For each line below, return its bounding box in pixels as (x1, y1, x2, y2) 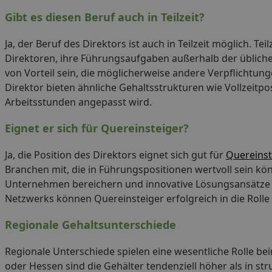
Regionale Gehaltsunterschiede (5, 217, 176, 232)
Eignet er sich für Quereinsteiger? (5, 121, 189, 135)
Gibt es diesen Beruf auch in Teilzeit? (5, 10, 205, 24)
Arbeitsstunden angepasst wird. (5, 95, 152, 109)
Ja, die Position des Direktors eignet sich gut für (5, 148, 226, 161)
